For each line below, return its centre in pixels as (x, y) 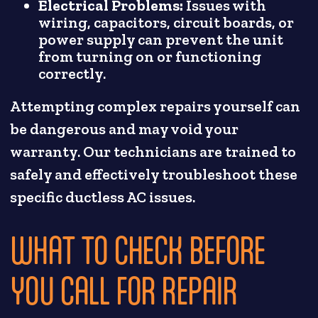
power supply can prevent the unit (161, 40)
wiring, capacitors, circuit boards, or (166, 23)
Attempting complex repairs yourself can (155, 107)
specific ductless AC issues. (103, 198)
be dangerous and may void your (125, 130)
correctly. (72, 74)
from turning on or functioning (150, 57)
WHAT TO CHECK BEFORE (138, 249)
